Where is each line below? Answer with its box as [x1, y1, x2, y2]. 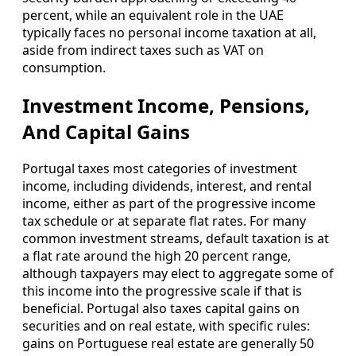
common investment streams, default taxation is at [22, 230, 329, 248]
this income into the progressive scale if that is [22, 282, 302, 300]
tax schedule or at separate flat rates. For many [22, 212, 306, 230]
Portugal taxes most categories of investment [22, 160, 297, 178]
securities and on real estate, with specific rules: [22, 317, 310, 335]
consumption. [22, 58, 106, 76]
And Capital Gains [22, 118, 190, 145]
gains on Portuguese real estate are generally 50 [22, 335, 314, 353]
